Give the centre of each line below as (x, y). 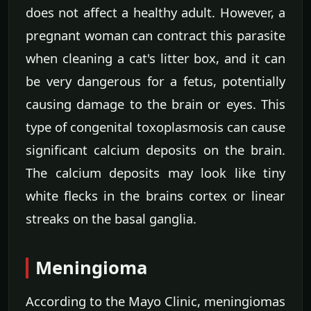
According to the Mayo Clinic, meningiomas (155, 301)
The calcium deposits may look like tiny (155, 172)
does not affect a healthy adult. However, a (155, 12)
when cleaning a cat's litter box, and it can (155, 58)
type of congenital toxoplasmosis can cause (155, 126)
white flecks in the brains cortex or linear (155, 195)
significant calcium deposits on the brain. (155, 149)
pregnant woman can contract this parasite (155, 35)
